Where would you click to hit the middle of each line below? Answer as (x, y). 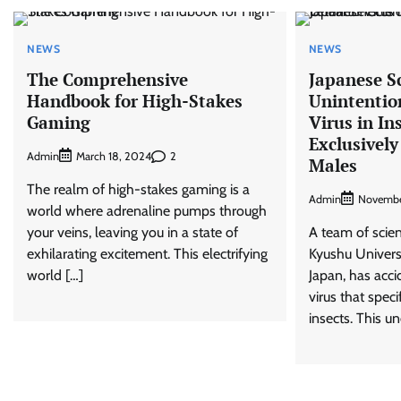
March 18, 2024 (114, 157)
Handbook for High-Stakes (135, 101)
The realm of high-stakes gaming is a (138, 190)
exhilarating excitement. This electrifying (147, 254)
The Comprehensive (107, 80)
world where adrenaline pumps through (147, 211)
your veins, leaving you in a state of (132, 233)
